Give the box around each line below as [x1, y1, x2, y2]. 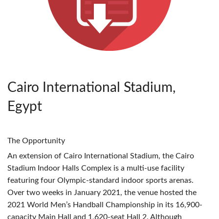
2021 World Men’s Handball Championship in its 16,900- [7, 200, 202, 209]
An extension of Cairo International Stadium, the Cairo [7, 152, 194, 160]
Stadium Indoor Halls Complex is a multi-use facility [7, 164, 184, 172]
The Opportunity [7, 136, 65, 145]
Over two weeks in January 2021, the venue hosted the [7, 188, 197, 197]
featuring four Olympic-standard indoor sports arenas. [7, 176, 194, 184]
